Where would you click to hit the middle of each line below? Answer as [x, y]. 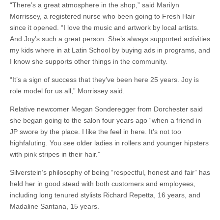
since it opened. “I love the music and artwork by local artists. [104, 27]
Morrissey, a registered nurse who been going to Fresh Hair [102, 16]
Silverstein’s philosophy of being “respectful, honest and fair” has [110, 172]
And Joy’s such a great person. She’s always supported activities [110, 39]
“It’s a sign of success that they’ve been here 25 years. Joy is [104, 80]
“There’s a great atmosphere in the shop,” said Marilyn [95, 5]
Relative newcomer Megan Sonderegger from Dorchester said [106, 109]
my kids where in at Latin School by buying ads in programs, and [110, 50]
